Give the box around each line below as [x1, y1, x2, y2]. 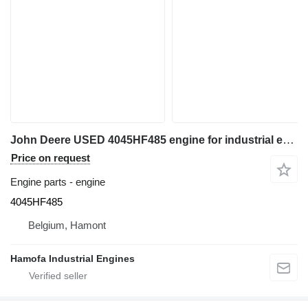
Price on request [11, 151, 90, 164]
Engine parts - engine [10, 175, 105, 188]
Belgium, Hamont [28, 219, 106, 231]
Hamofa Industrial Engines [10, 252, 135, 264]
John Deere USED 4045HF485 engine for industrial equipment [283, 133, 294, 146]
